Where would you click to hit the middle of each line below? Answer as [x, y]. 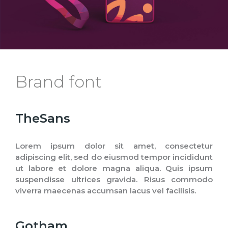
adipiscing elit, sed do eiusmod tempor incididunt [114, 157]
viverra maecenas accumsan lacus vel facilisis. [106, 190]
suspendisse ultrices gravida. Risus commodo [114, 179]
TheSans [43, 118]
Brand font [59, 81]
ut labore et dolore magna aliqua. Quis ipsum [114, 168]
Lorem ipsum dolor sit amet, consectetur [114, 146]
